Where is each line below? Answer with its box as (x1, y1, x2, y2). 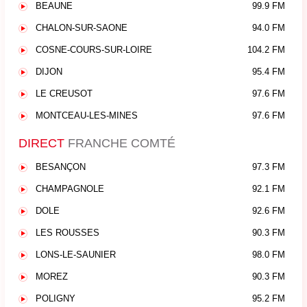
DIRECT (19, 136, 64, 150)
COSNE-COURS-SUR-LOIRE (36, 45, 152, 55)
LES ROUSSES (36, 228, 99, 238)
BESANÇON (36, 162, 86, 172)
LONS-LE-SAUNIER (36, 249, 116, 260)
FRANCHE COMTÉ (64, 136, 175, 150)
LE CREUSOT (36, 88, 93, 99)
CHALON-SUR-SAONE (36, 23, 127, 33)
